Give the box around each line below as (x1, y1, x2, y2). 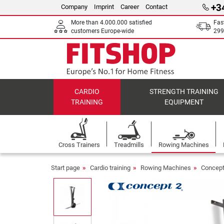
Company (61, 3, 87, 10)
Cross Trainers (58, 141, 100, 148)
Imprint (94, 3, 114, 10)
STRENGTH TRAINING (149, 87, 219, 96)
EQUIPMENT (164, 98, 204, 106)
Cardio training (90, 164, 130, 171)
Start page (51, 164, 80, 171)
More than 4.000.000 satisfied (71, 19, 152, 26)
